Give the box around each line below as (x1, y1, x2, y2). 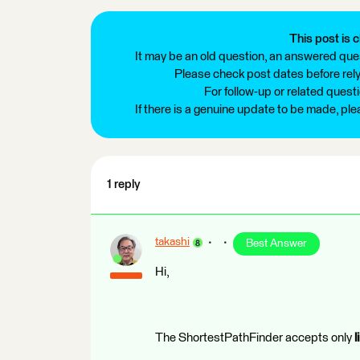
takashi (155, 236, 190, 247)
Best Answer (246, 238, 307, 249)
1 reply (107, 178, 141, 190)
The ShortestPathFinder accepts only (155, 332, 354, 344)
